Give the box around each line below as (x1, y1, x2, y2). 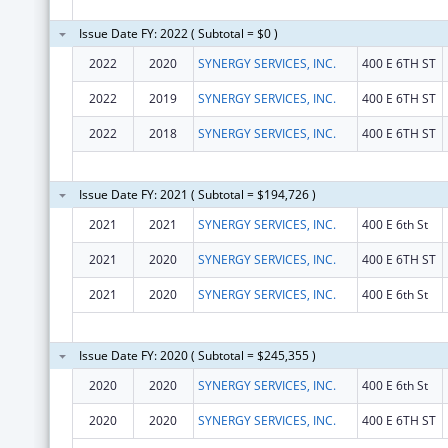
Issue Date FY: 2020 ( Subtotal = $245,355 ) (78, 346, 316, 364)
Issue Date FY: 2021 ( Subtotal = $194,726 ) (78, 185, 316, 203)
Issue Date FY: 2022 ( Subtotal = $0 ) (78, 24, 278, 42)
